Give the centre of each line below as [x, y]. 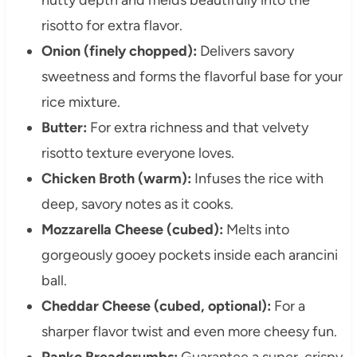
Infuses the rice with [257, 178]
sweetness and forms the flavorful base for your [192, 76]
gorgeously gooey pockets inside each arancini [189, 255]
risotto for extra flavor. [112, 25]
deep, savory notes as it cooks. [137, 204]
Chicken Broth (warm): [116, 178]
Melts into [256, 229]
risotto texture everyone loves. [137, 153]
